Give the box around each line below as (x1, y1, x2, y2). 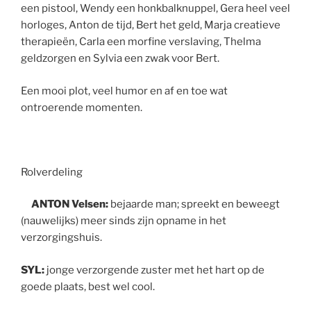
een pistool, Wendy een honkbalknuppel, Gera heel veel (21, 2, 290, 15)
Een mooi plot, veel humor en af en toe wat (21, 84, 228, 97)
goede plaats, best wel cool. (21, 280, 155, 293)
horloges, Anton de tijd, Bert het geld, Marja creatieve (21, 19, 280, 31)
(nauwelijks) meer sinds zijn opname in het (21, 215, 226, 227)
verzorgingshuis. (21, 231, 102, 244)
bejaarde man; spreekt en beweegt (110, 198, 280, 210)
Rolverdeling (21, 165, 83, 178)
